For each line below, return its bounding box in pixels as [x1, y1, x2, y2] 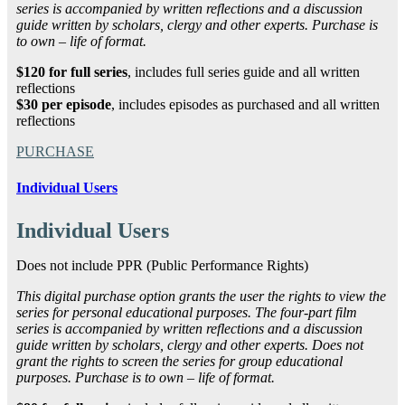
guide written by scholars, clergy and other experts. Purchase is [16, 17, 378, 33]
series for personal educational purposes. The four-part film [16, 304, 357, 320]
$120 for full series [16, 64, 127, 80]
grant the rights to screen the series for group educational [16, 353, 343, 369]
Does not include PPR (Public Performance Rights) [16, 257, 308, 273]
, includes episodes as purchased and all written [111, 97, 380, 113]
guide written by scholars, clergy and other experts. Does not [16, 336, 363, 353]
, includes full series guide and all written [127, 64, 360, 80]
